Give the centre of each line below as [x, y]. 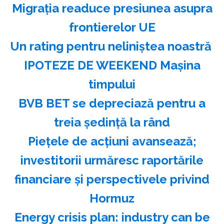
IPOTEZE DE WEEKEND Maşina [112, 65]
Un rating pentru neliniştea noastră [111, 46]
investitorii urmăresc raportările [112, 160]
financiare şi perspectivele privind [112, 179]
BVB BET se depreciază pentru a [112, 103]
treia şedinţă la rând [112, 122]
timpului [112, 84]
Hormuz [112, 198]
